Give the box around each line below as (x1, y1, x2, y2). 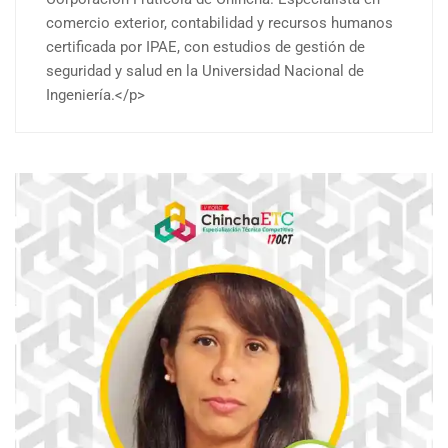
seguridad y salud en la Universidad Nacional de (46, 62, 364, 81)
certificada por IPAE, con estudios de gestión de (46, 38, 365, 57)
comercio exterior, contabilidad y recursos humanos (46, 14, 393, 33)
